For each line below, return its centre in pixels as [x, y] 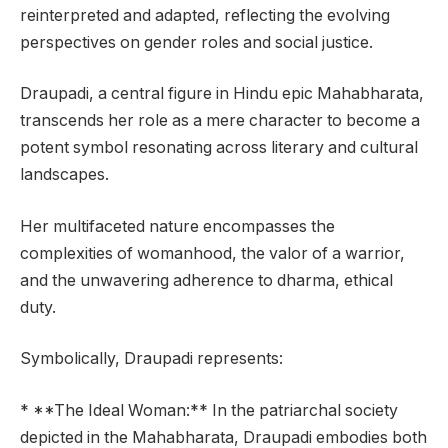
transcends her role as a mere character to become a [220, 121]
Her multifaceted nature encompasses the [177, 226]
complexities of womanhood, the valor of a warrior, [212, 253]
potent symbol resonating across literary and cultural [219, 148]
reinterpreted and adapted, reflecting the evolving [205, 15]
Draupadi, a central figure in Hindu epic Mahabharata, [222, 94]
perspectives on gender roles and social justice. [196, 42]
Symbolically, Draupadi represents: [151, 359]
